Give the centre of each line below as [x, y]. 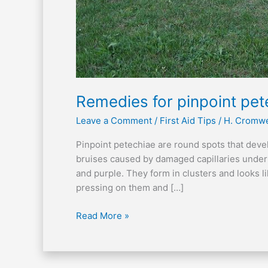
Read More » [103, 215]
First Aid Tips [188, 121]
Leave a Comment [114, 121]
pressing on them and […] [130, 188]
